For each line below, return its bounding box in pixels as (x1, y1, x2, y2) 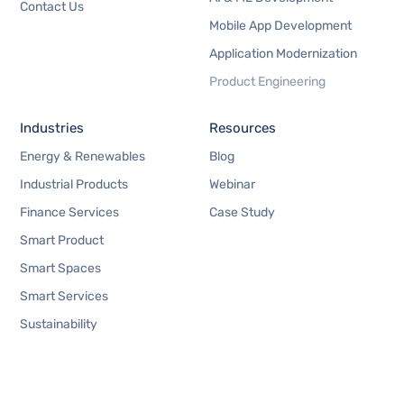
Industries (20, 119, 85, 136)
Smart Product (20, 232, 105, 248)
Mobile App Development (208, 17, 352, 33)
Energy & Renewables (20, 148, 146, 164)
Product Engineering (208, 73, 326, 89)
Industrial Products (20, 176, 129, 192)
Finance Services (20, 204, 120, 220)
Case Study (208, 204, 275, 220)
